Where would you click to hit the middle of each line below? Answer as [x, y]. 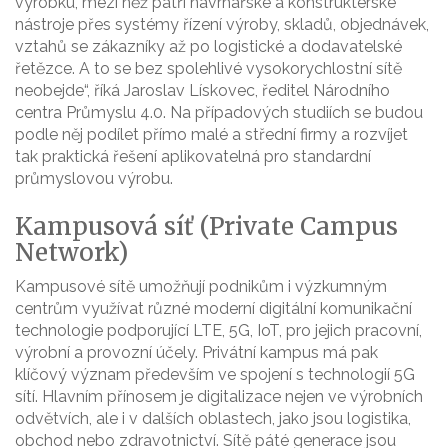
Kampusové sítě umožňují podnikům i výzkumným [201, 287]
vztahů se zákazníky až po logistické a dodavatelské [208, 47]
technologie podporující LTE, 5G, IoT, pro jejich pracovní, [218, 331]
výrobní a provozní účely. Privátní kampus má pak [196, 353]
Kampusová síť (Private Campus [206, 227]
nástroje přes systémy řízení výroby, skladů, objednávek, [222, 25]
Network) [71, 253]
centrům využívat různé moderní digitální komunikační [213, 309]
